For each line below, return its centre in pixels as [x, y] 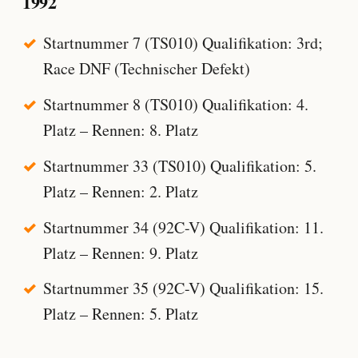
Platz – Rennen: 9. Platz [120, 253]
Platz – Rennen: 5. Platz [120, 314]
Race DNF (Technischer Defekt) [146, 69]
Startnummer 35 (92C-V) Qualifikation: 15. [183, 288]
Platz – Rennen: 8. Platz [120, 129]
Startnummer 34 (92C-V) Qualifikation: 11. [183, 227]
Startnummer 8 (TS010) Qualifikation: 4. [175, 104]
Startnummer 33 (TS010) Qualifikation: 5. [179, 165]
